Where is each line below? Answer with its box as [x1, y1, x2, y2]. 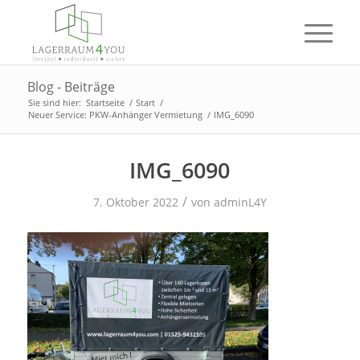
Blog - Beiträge [27, 78, 115, 96]
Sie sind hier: [27, 96, 81, 108]
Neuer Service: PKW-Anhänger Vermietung [27, 108, 202, 121]
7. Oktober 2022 [92, 194, 178, 210]
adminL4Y [213, 194, 267, 210]
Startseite [85, 96, 125, 108]
